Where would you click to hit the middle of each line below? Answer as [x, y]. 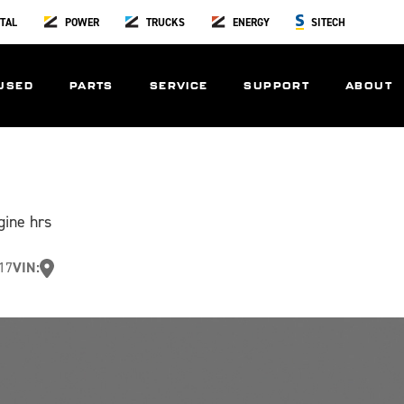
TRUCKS [166, 22]
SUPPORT [277, 85]
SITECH [329, 22]
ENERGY [251, 22]
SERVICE [179, 85]
